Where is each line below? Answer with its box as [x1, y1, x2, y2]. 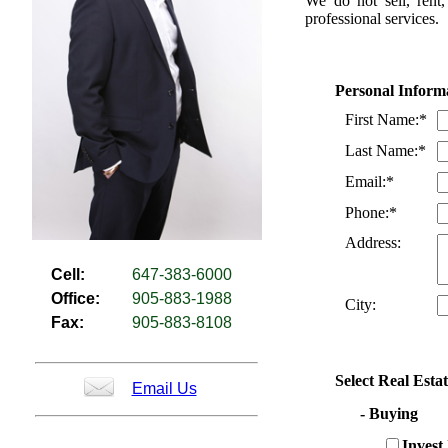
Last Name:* [345, 141, 426, 159]
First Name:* [345, 110, 427, 128]
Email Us [131, 380, 197, 398]
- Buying [360, 404, 418, 422]
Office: [50, 290, 100, 308]
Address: [345, 233, 401, 251]
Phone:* [345, 203, 397, 221]
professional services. [305, 9, 439, 27]
